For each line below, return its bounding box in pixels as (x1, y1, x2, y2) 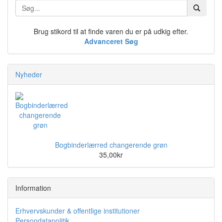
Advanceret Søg (84, 36, 138, 46)
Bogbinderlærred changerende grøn (55, 139, 167, 150)
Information (15, 182, 51, 193)
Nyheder (15, 69, 42, 79)
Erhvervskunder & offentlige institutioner (15, 205, 140, 216)
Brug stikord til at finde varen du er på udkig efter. (34, 26, 188, 36)
